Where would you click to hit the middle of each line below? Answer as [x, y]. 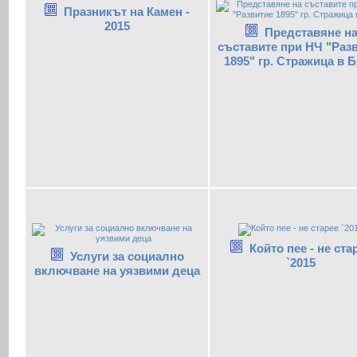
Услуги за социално [127, 256]
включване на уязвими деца [117, 270]
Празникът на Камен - [127, 12]
